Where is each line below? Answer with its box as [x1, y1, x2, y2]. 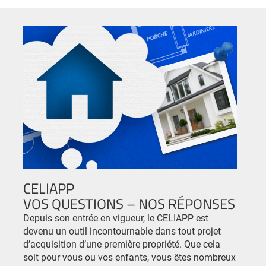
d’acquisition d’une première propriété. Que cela [23, 237, 220, 250]
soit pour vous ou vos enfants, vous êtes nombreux [23, 251, 236, 263]
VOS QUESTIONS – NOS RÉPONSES [23, 194, 235, 213]
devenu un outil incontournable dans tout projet [23, 224, 221, 237]
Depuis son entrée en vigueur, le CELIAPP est [23, 211, 208, 224]
